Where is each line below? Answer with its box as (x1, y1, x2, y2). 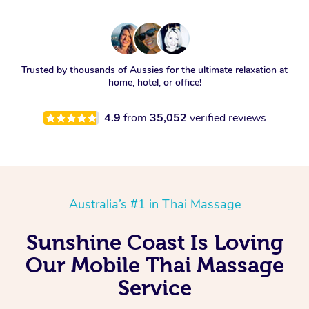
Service (117, 276, 192, 300)
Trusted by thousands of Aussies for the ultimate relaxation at (21, 63, 288, 77)
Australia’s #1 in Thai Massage (68, 196, 241, 213)
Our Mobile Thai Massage (25, 253, 284, 277)
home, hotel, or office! (108, 76, 201, 90)
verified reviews (189, 110, 266, 126)
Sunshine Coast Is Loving (26, 230, 283, 255)
